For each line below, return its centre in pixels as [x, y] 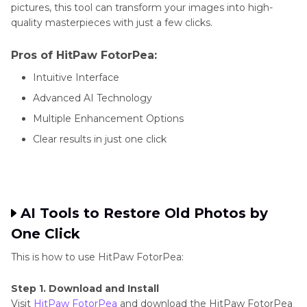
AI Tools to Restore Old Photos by [144, 213]
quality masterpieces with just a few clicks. [112, 23]
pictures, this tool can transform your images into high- [142, 8]
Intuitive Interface [76, 77]
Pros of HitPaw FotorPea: [84, 55]
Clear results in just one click [100, 139]
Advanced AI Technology [93, 98]
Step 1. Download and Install [85, 288]
